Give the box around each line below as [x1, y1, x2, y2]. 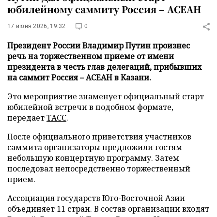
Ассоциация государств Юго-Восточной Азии [7, 193, 185, 203]
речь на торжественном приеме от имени [7, 51, 174, 62]
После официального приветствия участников [7, 131, 191, 142]
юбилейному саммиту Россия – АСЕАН [7, 2, 201, 15]
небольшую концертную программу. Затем [7, 153, 179, 163]
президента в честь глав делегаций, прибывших [7, 62, 201, 72]
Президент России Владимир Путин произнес [7, 40, 190, 51]
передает [7, 112, 46, 123]
